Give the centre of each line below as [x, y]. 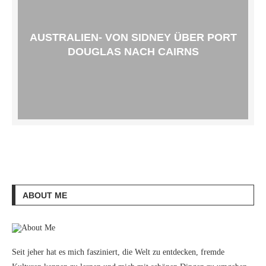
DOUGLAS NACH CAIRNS [133, 52]
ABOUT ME [45, 195]
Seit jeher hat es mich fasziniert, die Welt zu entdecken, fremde [118, 252]
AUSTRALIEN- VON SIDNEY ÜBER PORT [133, 37]
